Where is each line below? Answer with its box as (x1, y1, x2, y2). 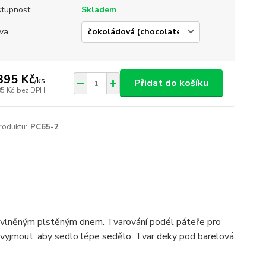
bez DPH (16, 85, 45, 95)
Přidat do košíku (134, 77, 208, 90)
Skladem (81, 4, 116, 15)
